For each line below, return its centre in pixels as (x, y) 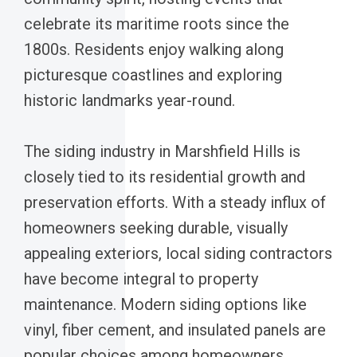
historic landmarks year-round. (129, 100)
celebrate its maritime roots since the (157, 24)
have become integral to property (141, 279)
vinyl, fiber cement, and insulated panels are (175, 330)
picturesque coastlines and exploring (153, 75)
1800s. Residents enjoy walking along (154, 49)
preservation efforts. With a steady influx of (175, 202)
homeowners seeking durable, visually (156, 228)
